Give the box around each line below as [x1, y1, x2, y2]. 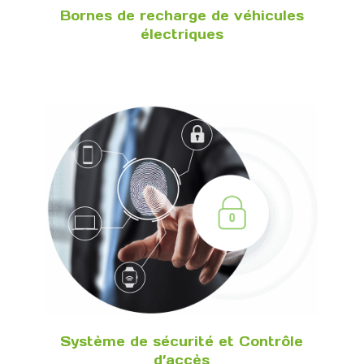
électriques [140, 25, 223, 42]
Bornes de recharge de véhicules [59, 6, 304, 24]
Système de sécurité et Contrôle [60, 332, 304, 349]
